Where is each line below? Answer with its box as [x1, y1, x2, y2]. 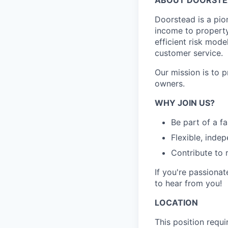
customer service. [155, 47, 223, 58]
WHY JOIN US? [155, 97, 215, 108]
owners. [155, 78, 185, 89]
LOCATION [155, 197, 198, 208]
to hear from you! [155, 178, 222, 188]
